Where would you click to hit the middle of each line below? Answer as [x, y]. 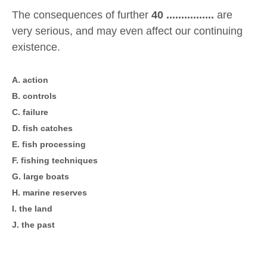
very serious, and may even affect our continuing [127, 31]
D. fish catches [42, 128]
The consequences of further [82, 15]
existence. [36, 47]
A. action [30, 80]
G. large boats [41, 177]
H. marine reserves [49, 193]
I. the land [32, 209]
